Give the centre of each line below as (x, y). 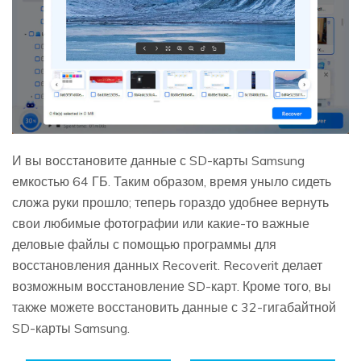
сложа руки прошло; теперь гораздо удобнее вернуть (170, 202)
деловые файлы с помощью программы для (144, 244)
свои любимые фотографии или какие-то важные (161, 223)
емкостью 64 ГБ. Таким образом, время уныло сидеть (172, 181)
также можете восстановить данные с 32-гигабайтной (174, 307)
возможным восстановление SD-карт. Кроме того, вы (172, 286)
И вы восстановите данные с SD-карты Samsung (158, 160)
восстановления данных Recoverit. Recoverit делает (167, 265)
